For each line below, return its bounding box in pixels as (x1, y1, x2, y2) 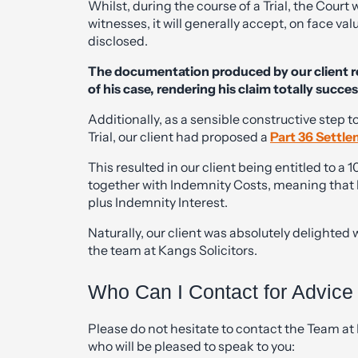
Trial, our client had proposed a (88, 129, 270, 145)
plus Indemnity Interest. (88, 194, 228, 211)
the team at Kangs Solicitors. (88, 242, 257, 259)
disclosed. (88, 33, 148, 50)
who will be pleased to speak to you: (88, 338, 295, 354)
